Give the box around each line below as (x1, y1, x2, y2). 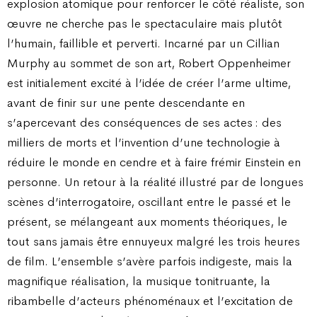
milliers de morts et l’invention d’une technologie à (7, 134, 280, 150)
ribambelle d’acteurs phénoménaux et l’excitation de (7, 292, 293, 309)
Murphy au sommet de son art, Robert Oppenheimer (7, 54, 291, 71)
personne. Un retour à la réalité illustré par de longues (7, 173, 304, 190)
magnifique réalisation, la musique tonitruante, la (7, 272, 270, 289)
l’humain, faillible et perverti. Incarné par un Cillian (7, 35, 279, 51)
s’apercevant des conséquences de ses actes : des (7, 114, 282, 130)
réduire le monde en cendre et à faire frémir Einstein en (7, 154, 301, 170)
